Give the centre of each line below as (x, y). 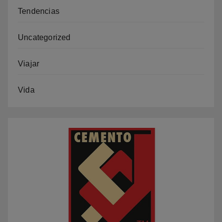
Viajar (29, 64)
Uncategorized (44, 38)
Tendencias (39, 11)
